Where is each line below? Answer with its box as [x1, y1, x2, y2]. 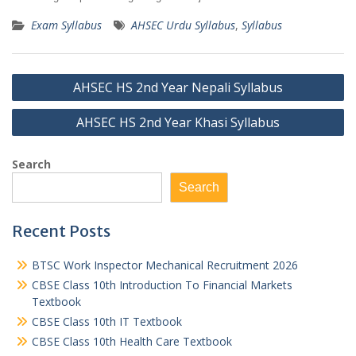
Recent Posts [12, 221, 110, 241]
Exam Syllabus [31, 17, 102, 33]
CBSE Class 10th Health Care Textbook [32, 334, 232, 349]
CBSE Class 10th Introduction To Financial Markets [32, 277, 292, 292]
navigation [11, 91, 95, 110]
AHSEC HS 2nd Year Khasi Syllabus [76, 114, 280, 131]
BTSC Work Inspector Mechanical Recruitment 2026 [32, 257, 298, 273]
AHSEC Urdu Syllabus [131, 17, 235, 33]
